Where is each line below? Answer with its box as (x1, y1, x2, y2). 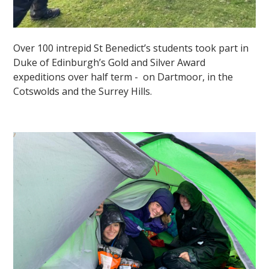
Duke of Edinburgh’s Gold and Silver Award (13, 56, 206, 70)
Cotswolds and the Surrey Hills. (13, 85, 153, 98)
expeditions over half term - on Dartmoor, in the (13, 70, 234, 84)
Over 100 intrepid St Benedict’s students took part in (13, 41, 249, 55)
